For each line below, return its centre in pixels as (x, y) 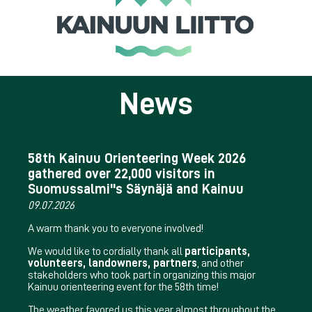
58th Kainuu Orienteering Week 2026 (137, 158)
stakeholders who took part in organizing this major (142, 275)
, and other (220, 263)
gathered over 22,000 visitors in (122, 173)
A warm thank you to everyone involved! (116, 228)
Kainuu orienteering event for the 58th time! (123, 287)
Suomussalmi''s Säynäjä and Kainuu (136, 188)
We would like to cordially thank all (106, 251)
